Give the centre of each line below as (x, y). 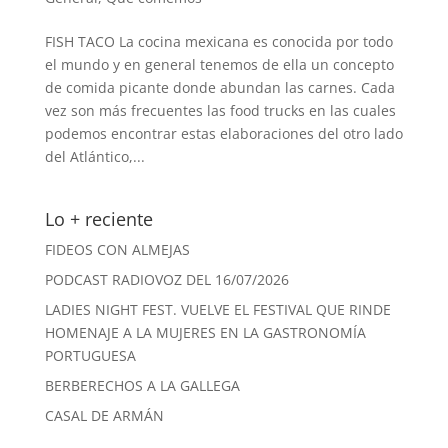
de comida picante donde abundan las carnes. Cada (219, 88)
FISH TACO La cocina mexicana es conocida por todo (218, 42)
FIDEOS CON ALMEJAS (117, 250)
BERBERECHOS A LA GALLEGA (142, 386)
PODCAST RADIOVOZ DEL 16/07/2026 (166, 280)
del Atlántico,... (94, 157)
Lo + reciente (98, 219)
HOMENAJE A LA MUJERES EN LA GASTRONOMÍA (205, 333)
